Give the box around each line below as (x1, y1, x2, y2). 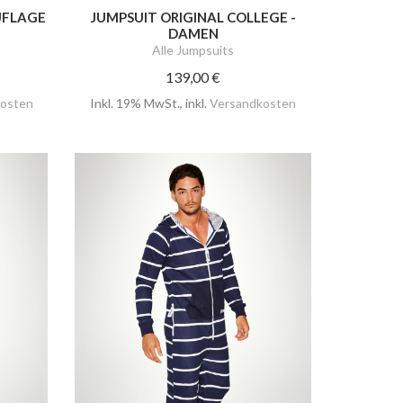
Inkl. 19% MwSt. (90, 95, 181, 112)
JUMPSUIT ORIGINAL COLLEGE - (90, 9, 296, 26)
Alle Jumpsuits (152, 42, 235, 58)
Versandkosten (210, 95, 297, 112)
